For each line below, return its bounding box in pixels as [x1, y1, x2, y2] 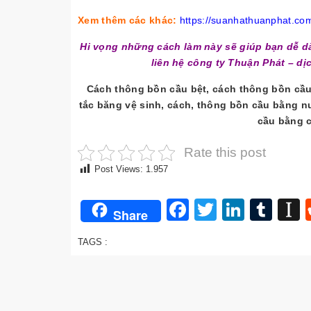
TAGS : [78, 236, 108, 247]
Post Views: [94, 164, 143, 175]
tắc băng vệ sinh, [78, 99, 168, 111]
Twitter [217, 196, 283, 222]
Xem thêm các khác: [78, 15, 177, 26]
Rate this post [183, 145, 266, 160]
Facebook [189, 196, 287, 222]
